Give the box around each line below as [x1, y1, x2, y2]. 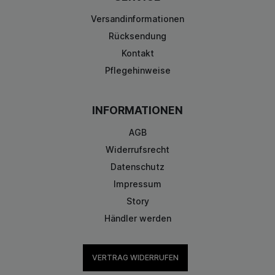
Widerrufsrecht [106, 144, 169, 155]
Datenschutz [110, 161, 165, 172]
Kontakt [121, 48, 154, 59]
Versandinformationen [91, 14, 184, 25]
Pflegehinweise [104, 65, 171, 76]
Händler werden [104, 213, 171, 224]
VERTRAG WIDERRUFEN [92, 253, 179, 263]
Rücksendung [109, 31, 166, 42]
